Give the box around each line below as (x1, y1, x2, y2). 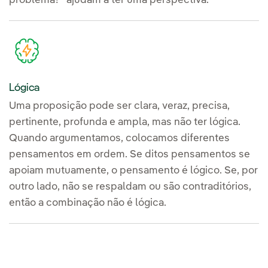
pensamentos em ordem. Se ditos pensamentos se (9, 149, 250, 160)
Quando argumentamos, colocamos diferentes (9, 133, 230, 144)
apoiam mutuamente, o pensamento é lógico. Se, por (9, 165, 258, 176)
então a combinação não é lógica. (9, 197, 166, 208)
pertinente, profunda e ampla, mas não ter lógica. (9, 117, 240, 127)
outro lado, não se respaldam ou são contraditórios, (9, 181, 251, 192)
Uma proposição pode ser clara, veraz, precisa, (9, 100, 230, 111)
